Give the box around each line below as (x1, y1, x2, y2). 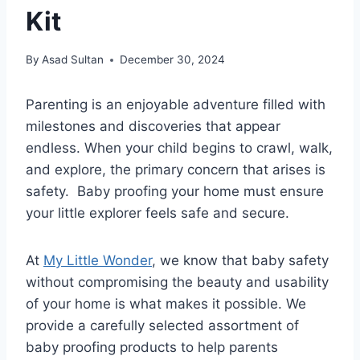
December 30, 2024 (120, 53, 226, 67)
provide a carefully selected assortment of (26, 317, 299, 334)
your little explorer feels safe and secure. (26, 205, 289, 222)
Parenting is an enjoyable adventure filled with (26, 96, 325, 113)
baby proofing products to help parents (26, 339, 278, 356)
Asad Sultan (42, 53, 104, 67)
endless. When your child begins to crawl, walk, (26, 140, 333, 157)
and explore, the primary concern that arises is (26, 162, 325, 178)
